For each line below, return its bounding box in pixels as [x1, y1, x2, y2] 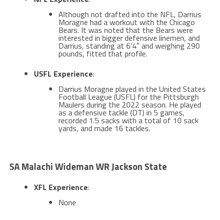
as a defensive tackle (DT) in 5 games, [58, 107, 185, 119]
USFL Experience [33, 68, 93, 80]
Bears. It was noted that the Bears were [58, 24, 193, 36]
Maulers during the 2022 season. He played [58, 99, 201, 111]
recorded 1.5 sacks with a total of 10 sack [58, 114, 198, 127]
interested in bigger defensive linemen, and [58, 32, 200, 44]
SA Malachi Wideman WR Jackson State [9, 160, 167, 174]
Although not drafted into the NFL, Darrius [58, 8, 201, 21]
